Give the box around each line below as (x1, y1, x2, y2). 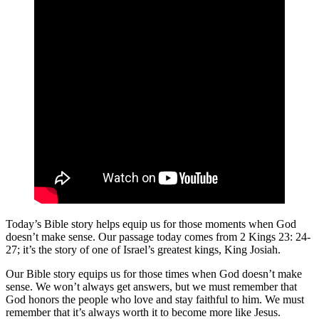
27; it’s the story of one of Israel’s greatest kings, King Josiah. (6, 243, 281, 256)
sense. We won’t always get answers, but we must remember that (6, 280, 297, 293)
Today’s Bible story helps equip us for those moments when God (6, 217, 296, 230)
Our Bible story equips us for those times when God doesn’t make (6, 267, 302, 280)
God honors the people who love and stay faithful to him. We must (6, 293, 304, 305)
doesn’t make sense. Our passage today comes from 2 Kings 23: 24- (6, 230, 310, 243)
